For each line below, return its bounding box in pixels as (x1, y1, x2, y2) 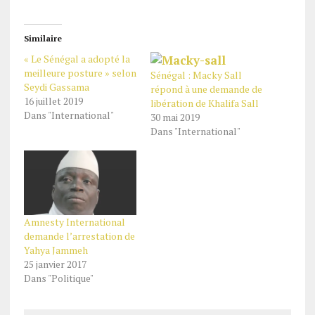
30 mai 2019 (150, 110, 200, 124)
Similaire (23, 33, 62, 44)
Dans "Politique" (23, 271, 94, 285)
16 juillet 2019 (23, 94, 83, 108)
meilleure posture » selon (23, 66, 136, 79)
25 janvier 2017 (23, 257, 86, 271)
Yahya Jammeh (23, 243, 88, 257)
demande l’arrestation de (23, 229, 135, 243)
